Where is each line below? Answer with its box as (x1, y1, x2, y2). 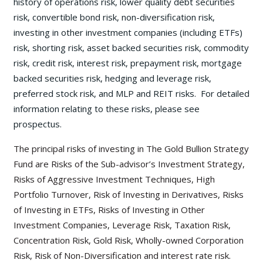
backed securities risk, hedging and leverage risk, (14, 72, 211, 85)
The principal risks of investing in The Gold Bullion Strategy (14, 143, 249, 155)
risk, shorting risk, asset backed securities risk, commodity (14, 42, 249, 54)
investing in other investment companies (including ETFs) (14, 26, 242, 39)
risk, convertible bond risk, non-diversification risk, (14, 11, 215, 23)
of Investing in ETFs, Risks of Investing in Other (14, 204, 205, 216)
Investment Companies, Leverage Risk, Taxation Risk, (14, 219, 231, 231)
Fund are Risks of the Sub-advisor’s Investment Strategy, (14, 158, 245, 170)
